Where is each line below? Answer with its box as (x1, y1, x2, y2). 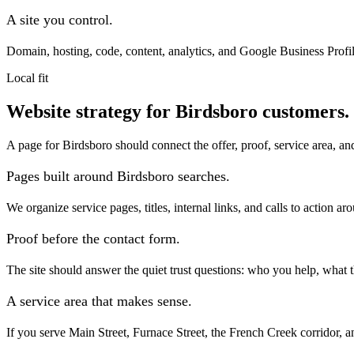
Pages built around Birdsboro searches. (6, 168, 230, 184)
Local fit (6, 71, 48, 85)
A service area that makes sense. (6, 292, 192, 309)
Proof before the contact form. (6, 230, 180, 247)
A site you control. (6, 12, 113, 28)
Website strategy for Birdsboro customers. (6, 100, 349, 122)
